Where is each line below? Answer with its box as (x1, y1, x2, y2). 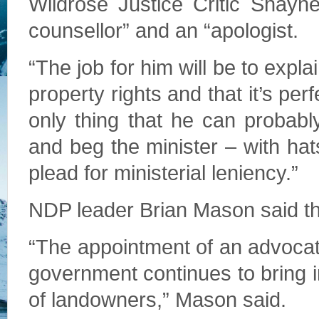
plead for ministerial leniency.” (28, 162, 298, 184)
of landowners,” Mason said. (28, 288, 286, 311)
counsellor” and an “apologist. (28, 19, 298, 42)
